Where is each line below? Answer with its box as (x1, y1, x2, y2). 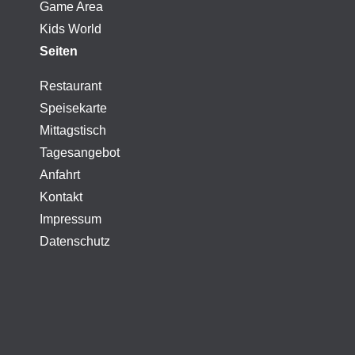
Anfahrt (40, 168, 80, 181)
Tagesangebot (40, 146, 120, 159)
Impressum (40, 212, 101, 226)
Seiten (40, 44, 78, 58)
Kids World (40, 22, 101, 36)
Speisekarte (40, 101, 107, 115)
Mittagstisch (40, 124, 106, 137)
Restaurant (40, 79, 101, 93)
